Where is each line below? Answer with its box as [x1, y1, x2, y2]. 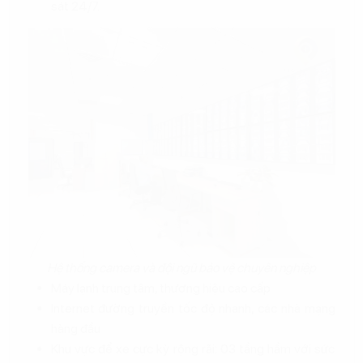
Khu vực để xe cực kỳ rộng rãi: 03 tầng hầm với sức [50, 341, 335, 357]
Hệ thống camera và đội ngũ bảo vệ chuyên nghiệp [47, 260, 316, 276]
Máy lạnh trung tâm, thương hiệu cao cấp [50, 280, 273, 297]
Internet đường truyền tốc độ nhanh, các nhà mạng [50, 301, 335, 317]
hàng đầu [50, 321, 100, 337]
